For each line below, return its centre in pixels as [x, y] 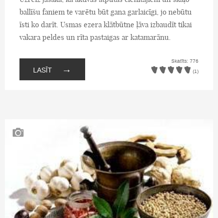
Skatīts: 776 [185, 61]
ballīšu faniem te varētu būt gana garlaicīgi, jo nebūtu [106, 12]
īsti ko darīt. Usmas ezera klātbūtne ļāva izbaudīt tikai [106, 24]
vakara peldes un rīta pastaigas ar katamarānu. [95, 37]
